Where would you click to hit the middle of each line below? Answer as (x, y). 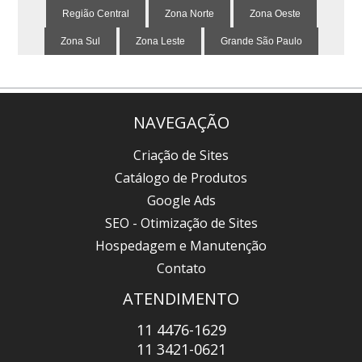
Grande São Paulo (261, 42)
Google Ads (181, 201)
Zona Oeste (275, 14)
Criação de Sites (181, 156)
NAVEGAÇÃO (181, 123)
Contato (181, 269)
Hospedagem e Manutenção (181, 246)
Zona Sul (80, 42)
